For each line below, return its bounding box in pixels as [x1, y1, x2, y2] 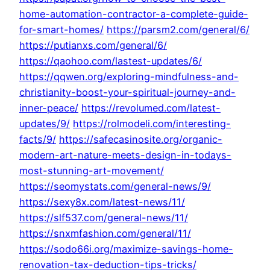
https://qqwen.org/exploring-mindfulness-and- [19, 71, 239, 83]
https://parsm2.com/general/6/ [107, 24, 250, 36]
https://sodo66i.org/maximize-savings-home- [19, 243, 233, 256]
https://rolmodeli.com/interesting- [73, 118, 231, 130]
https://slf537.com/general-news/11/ [19, 212, 188, 224]
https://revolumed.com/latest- [81, 102, 221, 115]
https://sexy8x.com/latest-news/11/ [19, 196, 185, 209]
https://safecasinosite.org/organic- [59, 133, 222, 146]
